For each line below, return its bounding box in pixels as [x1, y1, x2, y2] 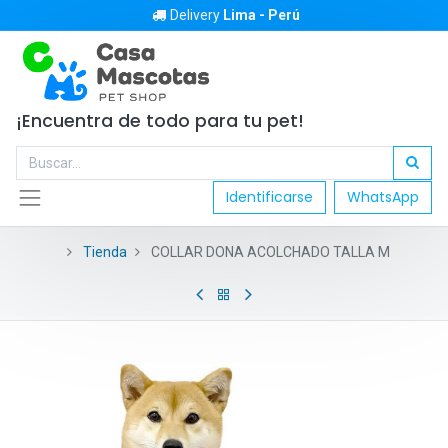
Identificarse [226, 187, 313, 208]
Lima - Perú [223, 7, 300, 23]
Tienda [82, 243, 127, 260]
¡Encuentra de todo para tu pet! [16, 109, 309, 133]
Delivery [170, 7, 223, 23]
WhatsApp [347, 187, 419, 208]
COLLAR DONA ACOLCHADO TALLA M [150, 243, 390, 260]
